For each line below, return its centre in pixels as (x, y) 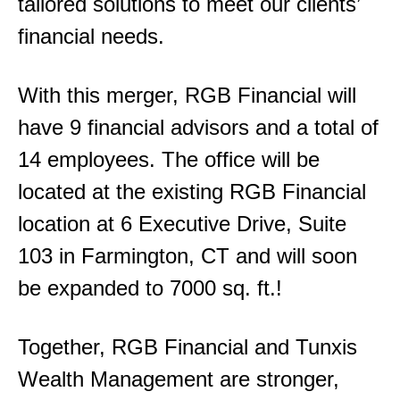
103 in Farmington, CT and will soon (187, 256)
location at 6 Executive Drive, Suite (182, 224)
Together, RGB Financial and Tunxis (187, 347)
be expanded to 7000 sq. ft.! (153, 288)
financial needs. (94, 36)
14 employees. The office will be (169, 159)
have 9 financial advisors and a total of (198, 127)
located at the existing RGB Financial (192, 192)
